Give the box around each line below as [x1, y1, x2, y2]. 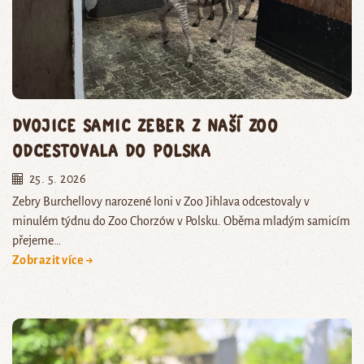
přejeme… [12, 233, 61, 247]
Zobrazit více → [12, 253, 94, 266]
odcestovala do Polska [12, 139, 211, 160]
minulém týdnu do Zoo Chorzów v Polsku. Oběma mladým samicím [12, 214, 350, 227]
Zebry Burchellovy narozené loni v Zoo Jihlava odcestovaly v [12, 194, 310, 208]
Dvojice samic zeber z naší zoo [12, 114, 279, 135]
